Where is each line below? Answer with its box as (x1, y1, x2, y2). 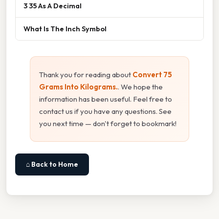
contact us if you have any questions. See (39, 107, 172, 116)
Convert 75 (132, 70, 172, 80)
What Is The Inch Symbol (23, 24, 107, 34)
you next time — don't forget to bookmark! (39, 119, 176, 129)
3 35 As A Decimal (23, 1, 82, 11)
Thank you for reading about (39, 70, 132, 80)
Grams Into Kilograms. (39, 82, 118, 92)
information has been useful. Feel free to (39, 94, 172, 104)
